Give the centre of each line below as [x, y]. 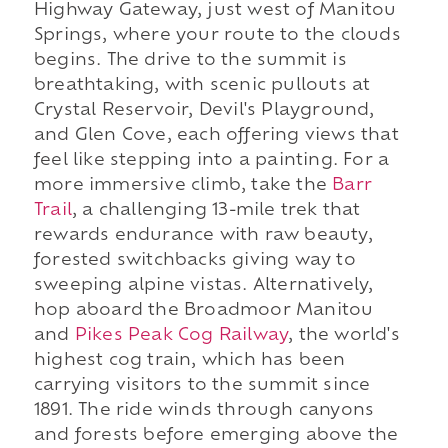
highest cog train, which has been [189, 361]
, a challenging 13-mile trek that [216, 211]
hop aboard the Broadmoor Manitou [203, 311]
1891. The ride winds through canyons [204, 411]
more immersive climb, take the [183, 186]
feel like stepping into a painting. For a [211, 161]
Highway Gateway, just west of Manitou [215, 11]
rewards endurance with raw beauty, [203, 236]
